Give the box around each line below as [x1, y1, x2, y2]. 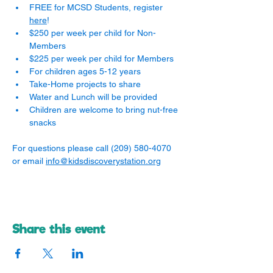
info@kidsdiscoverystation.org [46, 156, 161, 166]
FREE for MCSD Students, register [29, 2, 165, 12]
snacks [29, 118, 56, 127]
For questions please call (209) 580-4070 [12, 143, 174, 153]
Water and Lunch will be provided [29, 92, 157, 102]
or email [12, 156, 46, 166]
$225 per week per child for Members [29, 54, 174, 63]
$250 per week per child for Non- [29, 28, 156, 38]
